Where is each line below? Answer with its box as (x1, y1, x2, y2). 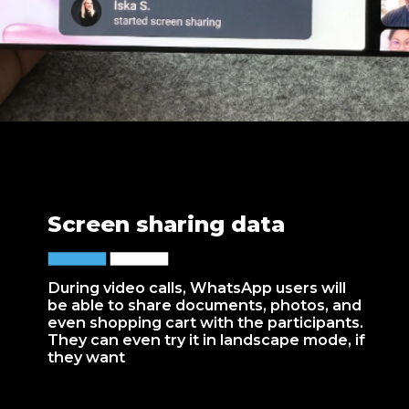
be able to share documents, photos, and (47, 296, 362, 315)
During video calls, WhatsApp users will (47, 278, 347, 298)
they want (47, 348, 126, 367)
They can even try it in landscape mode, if (47, 330, 366, 350)
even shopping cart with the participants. (47, 313, 364, 332)
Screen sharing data (47, 210, 286, 237)
